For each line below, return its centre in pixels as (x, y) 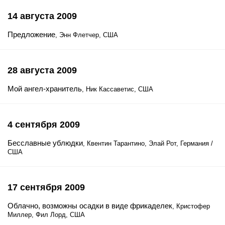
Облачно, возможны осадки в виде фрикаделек (90, 206)
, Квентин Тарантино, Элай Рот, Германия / (148, 143)
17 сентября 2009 (46, 187)
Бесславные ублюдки (45, 143)
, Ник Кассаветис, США (118, 89)
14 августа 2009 (42, 16)
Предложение (31, 34)
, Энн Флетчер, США (87, 35)
